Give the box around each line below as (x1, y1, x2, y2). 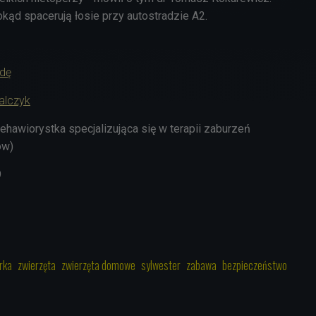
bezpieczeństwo (222, 256, 287, 274)
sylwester (141, 256, 181, 274)
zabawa (186, 256, 217, 274)
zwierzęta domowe (61, 256, 135, 274)
